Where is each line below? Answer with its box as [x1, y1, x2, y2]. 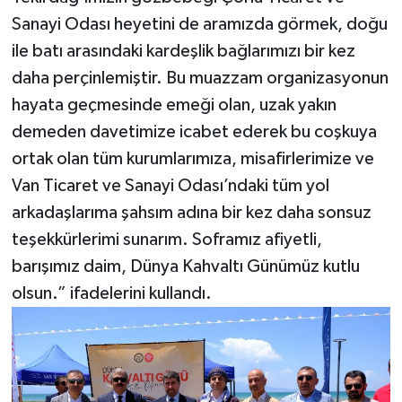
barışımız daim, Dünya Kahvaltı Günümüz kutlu [11, 257, 360, 275]
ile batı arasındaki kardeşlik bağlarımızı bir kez [11, 41, 355, 60]
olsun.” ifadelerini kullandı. [11, 284, 212, 302]
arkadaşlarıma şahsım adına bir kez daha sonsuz [11, 203, 371, 222]
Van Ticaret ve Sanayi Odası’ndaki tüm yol [11, 176, 329, 195]
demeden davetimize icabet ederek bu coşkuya [11, 122, 377, 141]
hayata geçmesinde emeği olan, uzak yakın [11, 95, 336, 114]
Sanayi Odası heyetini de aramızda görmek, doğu [11, 14, 388, 33]
